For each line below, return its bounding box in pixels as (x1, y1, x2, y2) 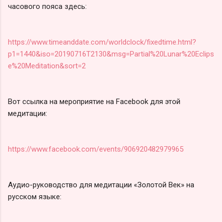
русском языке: (8, 192, 61, 201)
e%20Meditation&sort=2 (8, 61, 86, 70)
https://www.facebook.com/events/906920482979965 (8, 144, 183, 154)
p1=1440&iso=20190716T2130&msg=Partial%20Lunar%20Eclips (8, 49, 214, 58)
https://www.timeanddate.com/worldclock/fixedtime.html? (8, 37, 196, 47)
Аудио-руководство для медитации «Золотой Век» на (8, 180, 194, 189)
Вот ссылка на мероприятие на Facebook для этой (8, 97, 180, 106)
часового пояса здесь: (8, 1, 87, 11)
